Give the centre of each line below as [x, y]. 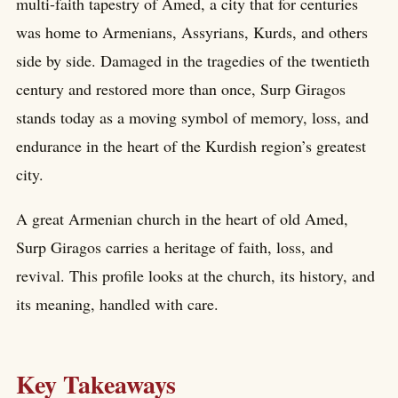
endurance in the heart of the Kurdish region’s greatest [191, 146]
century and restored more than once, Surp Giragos [181, 89]
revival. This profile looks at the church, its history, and [195, 276]
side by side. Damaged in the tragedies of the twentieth [193, 61]
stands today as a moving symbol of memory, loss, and [192, 118]
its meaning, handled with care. [117, 304]
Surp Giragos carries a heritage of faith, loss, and [175, 247]
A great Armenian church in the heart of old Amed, [182, 219]
